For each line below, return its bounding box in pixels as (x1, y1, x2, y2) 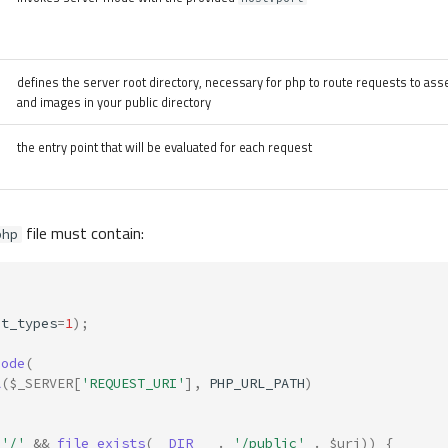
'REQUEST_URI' (81, 374, 185, 392)
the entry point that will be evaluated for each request (17, 137, 312, 158)
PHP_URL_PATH (209, 374, 305, 392)
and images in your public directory (17, 92, 211, 113)
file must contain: (22, 221, 144, 246)
